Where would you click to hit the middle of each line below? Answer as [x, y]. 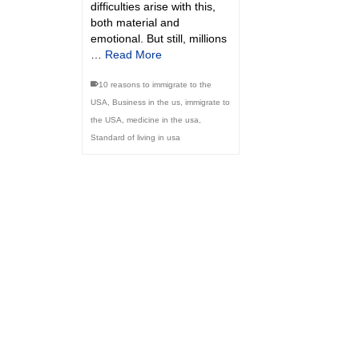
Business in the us [146, 103]
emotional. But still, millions [159, 39]
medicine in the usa [163, 120]
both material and [135, 23]
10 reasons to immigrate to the [155, 85]
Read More [133, 55]
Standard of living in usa [135, 138]
